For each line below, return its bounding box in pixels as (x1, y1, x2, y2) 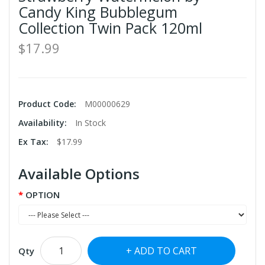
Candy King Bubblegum (18, 2, 177, 22)
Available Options (18, 164, 140, 184)
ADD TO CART (134, 244, 197, 258)
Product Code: (18, 98, 79, 110)
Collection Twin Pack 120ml (18, 18, 202, 38)
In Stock (75, 117, 106, 129)
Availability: (18, 117, 69, 129)
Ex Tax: (18, 136, 51, 148)
